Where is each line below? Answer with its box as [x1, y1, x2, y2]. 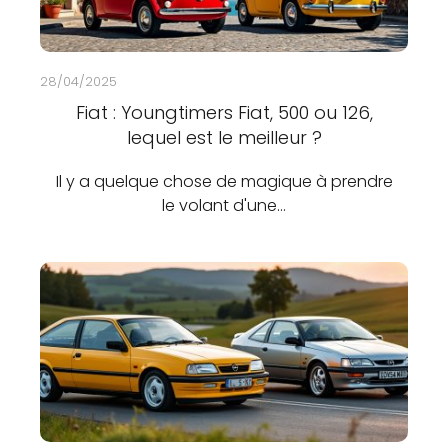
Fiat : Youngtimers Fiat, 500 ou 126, [75, 100, 373, 125]
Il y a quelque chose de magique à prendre [55, 170, 393, 193]
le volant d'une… [162, 194, 286, 217]
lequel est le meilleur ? [126, 125, 322, 150]
